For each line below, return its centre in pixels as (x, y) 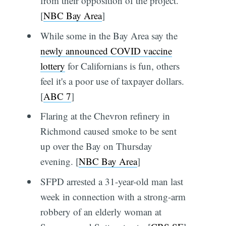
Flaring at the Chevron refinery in (105, 116)
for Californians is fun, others (122, 66)
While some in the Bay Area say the (109, 35)
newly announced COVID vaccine (106, 50)
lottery (52, 66)
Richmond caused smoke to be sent (108, 131)
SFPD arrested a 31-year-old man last (111, 181)
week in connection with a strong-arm (113, 196)
